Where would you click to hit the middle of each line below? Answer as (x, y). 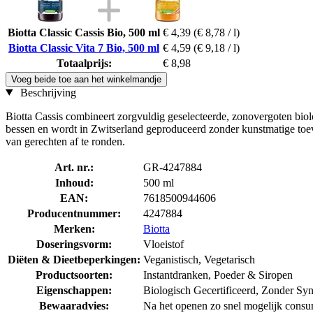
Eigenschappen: (74, 290)
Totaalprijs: (84, 63)
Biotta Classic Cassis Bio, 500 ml (84, 32)
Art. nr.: (74, 167)
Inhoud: (74, 182)
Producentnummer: (74, 213)
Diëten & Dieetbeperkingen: (74, 259)
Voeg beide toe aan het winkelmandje (86, 79)
